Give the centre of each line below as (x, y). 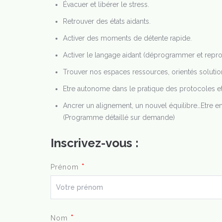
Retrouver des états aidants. (107, 21)
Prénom (66, 167)
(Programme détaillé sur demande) (119, 117)
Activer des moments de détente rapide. (127, 38)
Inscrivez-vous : (95, 143)
